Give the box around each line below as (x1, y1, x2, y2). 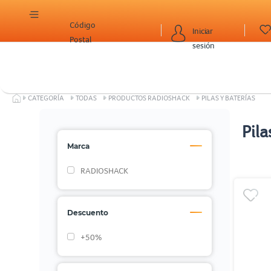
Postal (70, 34, 91, 44)
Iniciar (192, 25, 214, 36)
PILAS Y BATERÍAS (201, 94, 255, 102)
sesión (192, 40, 215, 50)
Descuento (67, 207, 108, 217)
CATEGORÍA (28, 94, 64, 102)
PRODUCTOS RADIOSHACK (108, 94, 190, 102)
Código (70, 20, 96, 30)
